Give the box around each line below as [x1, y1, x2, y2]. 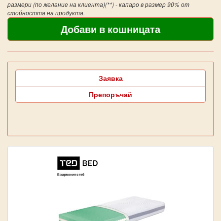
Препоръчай [89, 89, 132, 99]
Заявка [98, 73, 123, 83]
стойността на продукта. [7, 8, 85, 17]
